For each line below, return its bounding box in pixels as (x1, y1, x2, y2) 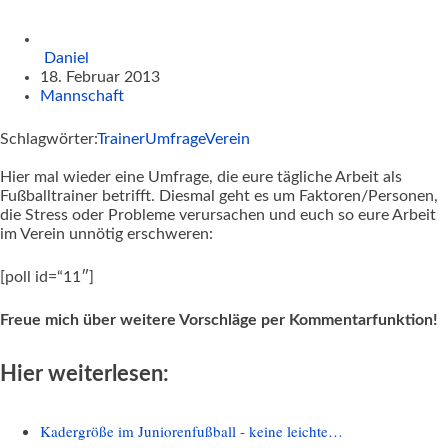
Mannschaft (40, 87, 124, 104)
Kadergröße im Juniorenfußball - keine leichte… (40, 420, 343, 441)
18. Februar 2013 (40, 68, 160, 85)
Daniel (44, 49, 89, 66)
